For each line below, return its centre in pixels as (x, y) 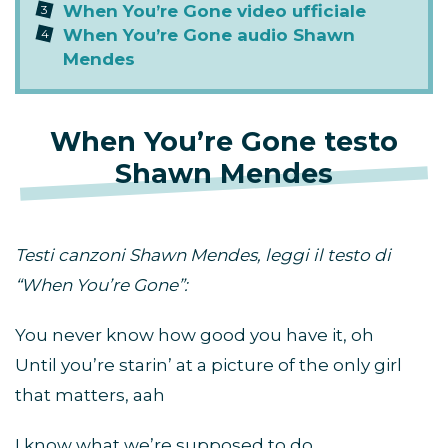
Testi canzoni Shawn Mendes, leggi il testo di (203, 255)
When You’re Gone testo (224, 142)
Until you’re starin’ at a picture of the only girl (208, 365)
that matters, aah (90, 395)
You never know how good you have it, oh (194, 335)
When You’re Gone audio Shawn (209, 35)
